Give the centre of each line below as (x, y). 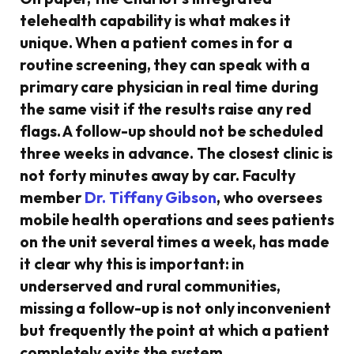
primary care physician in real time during (169, 87)
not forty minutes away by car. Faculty (158, 175)
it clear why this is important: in (132, 264)
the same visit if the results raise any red (166, 109)
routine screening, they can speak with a (165, 64)
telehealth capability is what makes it (155, 20)
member (53, 197)
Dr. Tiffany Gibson (151, 197)
